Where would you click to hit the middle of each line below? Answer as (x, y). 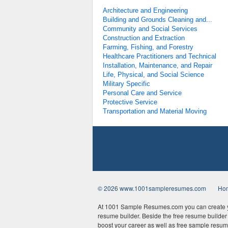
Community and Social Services (150, 29)
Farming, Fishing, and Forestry (148, 47)
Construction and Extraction (144, 38)
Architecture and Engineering (145, 10)
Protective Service (130, 102)
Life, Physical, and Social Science (153, 75)
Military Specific (126, 84)
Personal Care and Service (142, 93)
